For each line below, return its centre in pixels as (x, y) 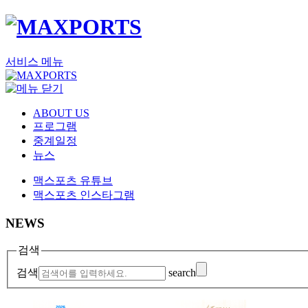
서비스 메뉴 (34, 61)
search (182, 272)
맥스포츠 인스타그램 (84, 195)
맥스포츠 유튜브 (73, 180)
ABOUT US (61, 113)
